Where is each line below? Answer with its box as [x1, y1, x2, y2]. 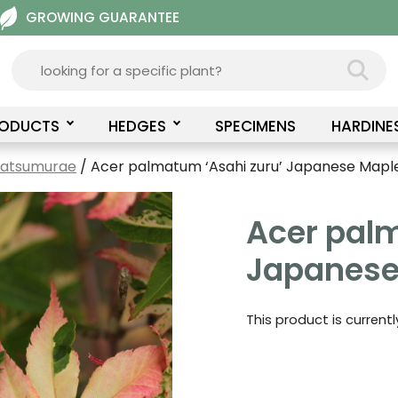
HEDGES [107, 115, 166, 137]
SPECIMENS [214, 115, 296, 137]
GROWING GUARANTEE [25, 8, 179, 27]
